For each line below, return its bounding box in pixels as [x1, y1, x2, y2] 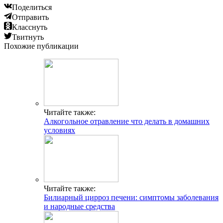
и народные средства [44, 202, 115, 211]
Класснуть [12, 22, 47, 31]
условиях [44, 125, 75, 134]
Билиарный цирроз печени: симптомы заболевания [44, 193, 219, 202]
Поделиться [12, 2, 52, 11]
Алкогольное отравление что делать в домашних [44, 116, 210, 125]
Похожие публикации [4, 41, 79, 50]
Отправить [12, 12, 49, 21]
